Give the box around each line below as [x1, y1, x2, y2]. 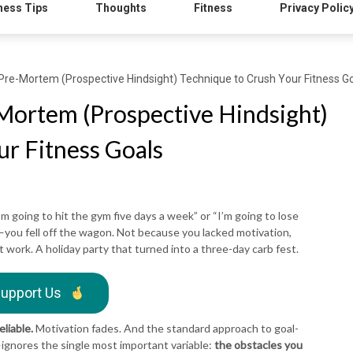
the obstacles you [214, 338, 303, 351]
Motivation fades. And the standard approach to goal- [33, 321, 299, 335]
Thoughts [95, 2, 147, 14]
